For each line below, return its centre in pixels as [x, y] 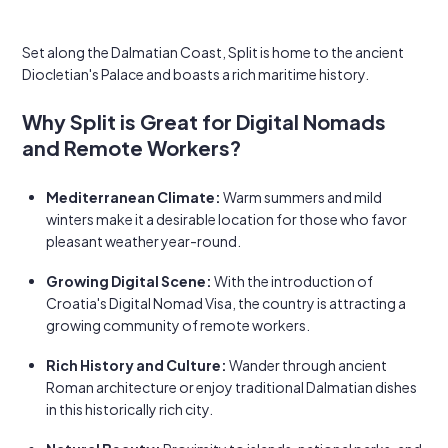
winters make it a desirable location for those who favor [226, 219]
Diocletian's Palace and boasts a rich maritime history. [195, 74]
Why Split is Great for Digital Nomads [204, 121]
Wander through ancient [307, 365]
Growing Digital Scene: [129, 281]
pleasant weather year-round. [143, 241]
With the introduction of [292, 281]
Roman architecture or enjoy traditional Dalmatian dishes [231, 387]
